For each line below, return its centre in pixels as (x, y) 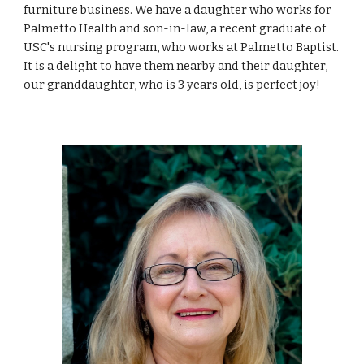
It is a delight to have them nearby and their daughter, (176, 66)
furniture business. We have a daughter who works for (178, 10)
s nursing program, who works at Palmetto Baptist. (195, 47)
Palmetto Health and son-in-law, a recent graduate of (175, 28)
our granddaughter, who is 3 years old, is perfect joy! (172, 84)
